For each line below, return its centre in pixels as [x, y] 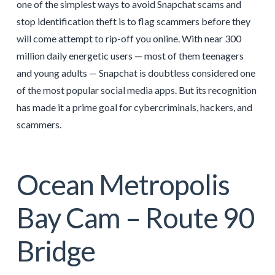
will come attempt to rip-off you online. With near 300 [129, 39]
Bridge [56, 251]
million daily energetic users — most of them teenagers [130, 56]
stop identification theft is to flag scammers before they [133, 21]
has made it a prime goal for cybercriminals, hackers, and [134, 107]
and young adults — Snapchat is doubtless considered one [136, 73]
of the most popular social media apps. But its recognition [136, 90]
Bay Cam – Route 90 [135, 218]
